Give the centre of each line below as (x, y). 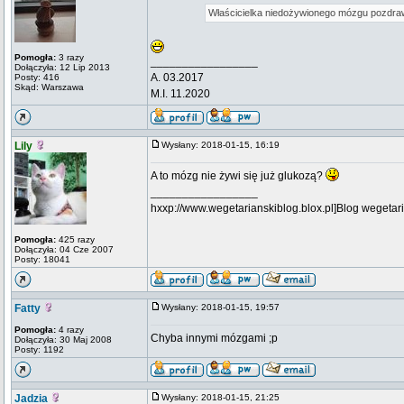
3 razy (70, 57)
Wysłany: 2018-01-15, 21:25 (225, 397)
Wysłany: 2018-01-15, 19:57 (225, 307)
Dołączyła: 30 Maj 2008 (63, 340)
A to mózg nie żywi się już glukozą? (238, 176)
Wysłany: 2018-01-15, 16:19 (225, 145)
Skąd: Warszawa (49, 87)
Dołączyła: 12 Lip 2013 (62, 67)
